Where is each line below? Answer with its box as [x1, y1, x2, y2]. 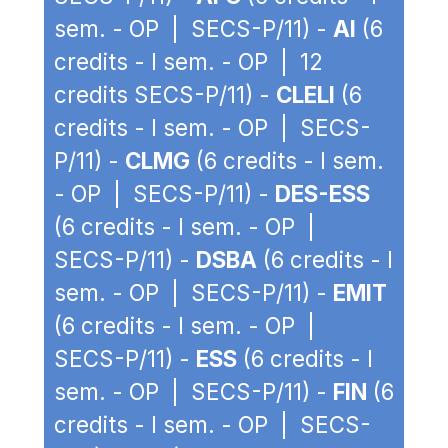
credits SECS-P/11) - [54, 81, 276, 108]
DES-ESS [275, 180, 370, 207]
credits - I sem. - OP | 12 [54, 48, 323, 75]
